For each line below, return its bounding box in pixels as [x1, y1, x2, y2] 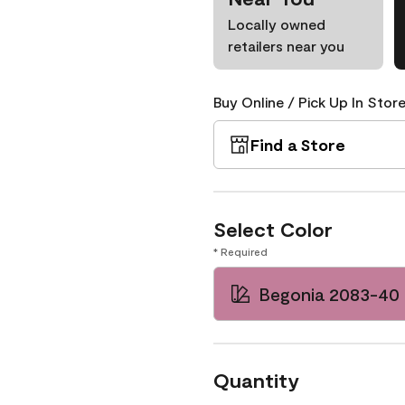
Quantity [213, 368, 299, 391]
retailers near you [228, 37, 344, 54]
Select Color [213, 217, 333, 240]
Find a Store [250, 135, 345, 155]
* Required [213, 245, 268, 258]
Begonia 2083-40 [259, 283, 400, 305]
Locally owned [228, 15, 325, 33]
